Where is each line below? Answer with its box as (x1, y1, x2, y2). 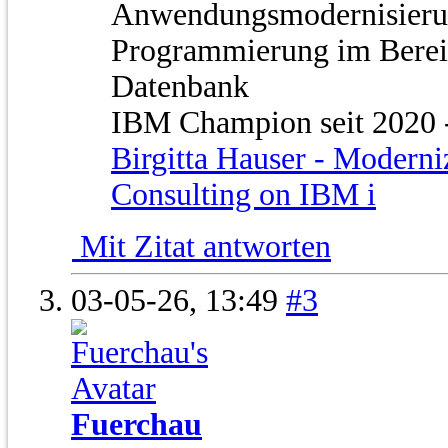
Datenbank (111, 69, 249, 105)
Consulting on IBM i (111, 177, 376, 213)
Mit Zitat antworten (72, 229, 331, 265)
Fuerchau (71, 407, 202, 443)
